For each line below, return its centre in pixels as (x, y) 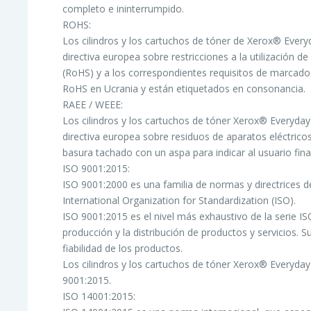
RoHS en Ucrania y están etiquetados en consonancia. (184, 88)
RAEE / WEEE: (93, 104)
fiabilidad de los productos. (123, 248)
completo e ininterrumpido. (124, 8)
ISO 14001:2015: (99, 296)
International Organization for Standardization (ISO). (179, 200)
